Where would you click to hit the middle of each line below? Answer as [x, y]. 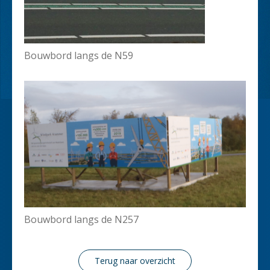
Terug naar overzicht [135, 260]
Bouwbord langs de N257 [81, 219]
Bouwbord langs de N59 [79, 55]
